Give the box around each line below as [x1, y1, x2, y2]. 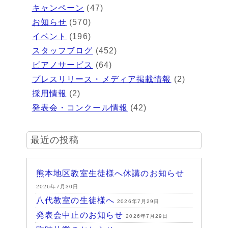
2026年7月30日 [36, 184, 79, 190]
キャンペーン [32, 3, 84, 12]
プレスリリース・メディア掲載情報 [32, 74, 172, 83]
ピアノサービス [32, 60, 93, 69]
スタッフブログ [32, 46, 93, 55]
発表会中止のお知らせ [36, 211, 124, 220]
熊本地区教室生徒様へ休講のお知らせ [36, 169, 184, 178]
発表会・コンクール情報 [32, 103, 128, 112]
